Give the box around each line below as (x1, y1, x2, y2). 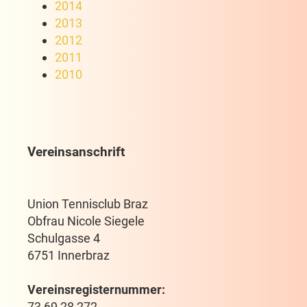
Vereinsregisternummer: (27, 282, 165, 297)
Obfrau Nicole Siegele (27, 214, 145, 228)
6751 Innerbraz (27, 248, 110, 262)
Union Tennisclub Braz (27, 197, 148, 211)
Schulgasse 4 (27, 231, 100, 245)
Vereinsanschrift (27, 144, 125, 160)
